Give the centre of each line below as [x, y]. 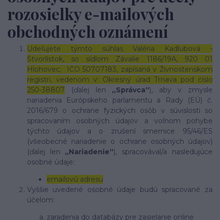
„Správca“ [131, 90]
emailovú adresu [75, 179]
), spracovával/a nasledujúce [163, 151]
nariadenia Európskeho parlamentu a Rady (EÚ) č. [120, 100]
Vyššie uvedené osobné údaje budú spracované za [120, 189]
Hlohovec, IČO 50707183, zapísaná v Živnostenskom [120, 69]
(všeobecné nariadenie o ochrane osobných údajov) [120, 141]
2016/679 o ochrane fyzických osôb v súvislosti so [120, 110]
